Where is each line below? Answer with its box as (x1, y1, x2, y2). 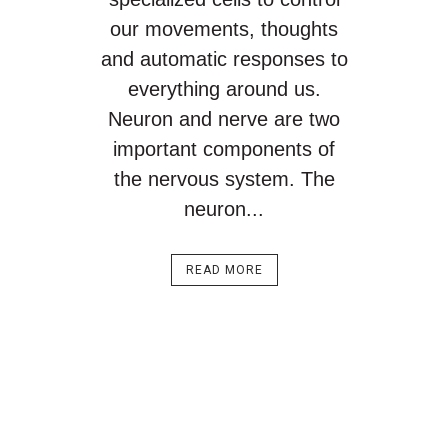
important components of (113, 138, 335, 160)
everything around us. (127, 78, 321, 100)
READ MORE (185, 263, 263, 277)
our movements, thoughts (110, 18, 338, 40)
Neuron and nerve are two (108, 108, 340, 130)
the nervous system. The (113, 168, 335, 190)
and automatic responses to (100, 48, 348, 70)
